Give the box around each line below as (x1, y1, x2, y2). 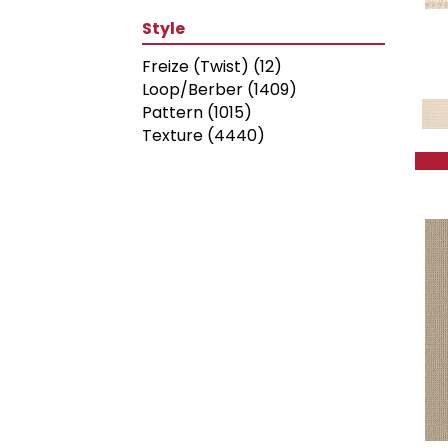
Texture (142, 124, 203, 147)
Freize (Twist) (142, 55, 249, 78)
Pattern (142, 101, 203, 124)
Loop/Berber (142, 78, 243, 101)
